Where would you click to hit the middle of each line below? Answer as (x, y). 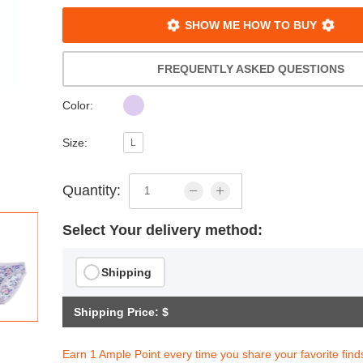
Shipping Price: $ (122, 312)
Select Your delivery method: (163, 230)
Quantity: (92, 191)
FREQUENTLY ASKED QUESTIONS (251, 68)
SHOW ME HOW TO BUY (251, 25)
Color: (78, 105)
